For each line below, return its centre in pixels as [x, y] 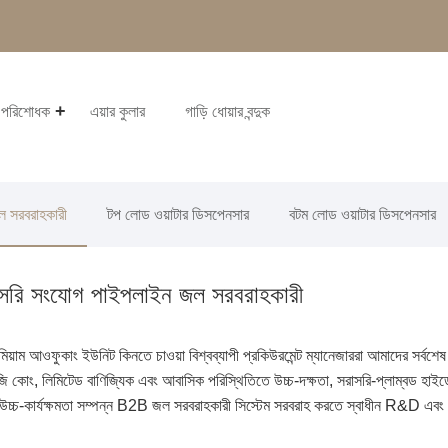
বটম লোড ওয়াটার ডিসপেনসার [363, 215]
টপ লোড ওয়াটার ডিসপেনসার [178, 215]
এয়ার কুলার [118, 112]
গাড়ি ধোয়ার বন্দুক [228, 112]
